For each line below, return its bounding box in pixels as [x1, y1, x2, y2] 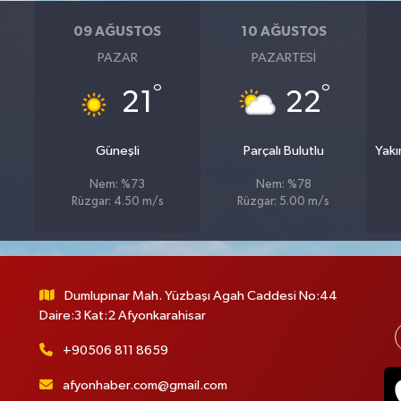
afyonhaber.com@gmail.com [63, 378, 228, 392]
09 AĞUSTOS [73, 24, 162, 39]
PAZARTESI [251, 50, 316, 64]
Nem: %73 [90, 178, 146, 191]
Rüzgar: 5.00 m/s [237, 195, 330, 208]
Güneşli [95, 143, 140, 158]
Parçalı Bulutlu [243, 143, 324, 158]
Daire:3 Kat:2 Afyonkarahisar [38, 308, 206, 322]
